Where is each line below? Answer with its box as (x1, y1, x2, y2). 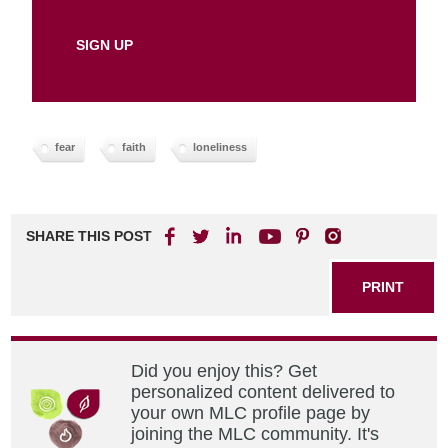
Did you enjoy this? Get (131, 361, 318, 382)
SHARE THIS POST (26, 228, 153, 245)
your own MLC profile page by (131, 403, 371, 424)
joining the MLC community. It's (131, 424, 380, 445)
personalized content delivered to (131, 382, 396, 403)
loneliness (193, 141, 248, 154)
